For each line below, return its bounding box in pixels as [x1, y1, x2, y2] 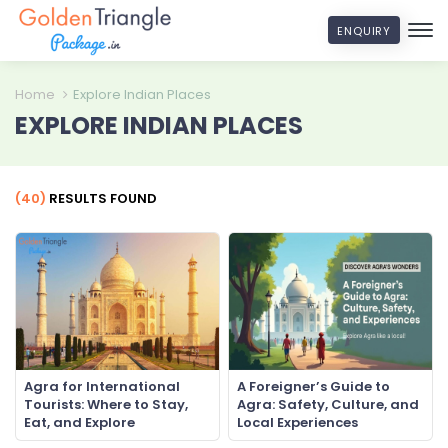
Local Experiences [237, 413, 358, 433]
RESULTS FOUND [46, 188, 157, 208]
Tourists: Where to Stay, [24, 395, 188, 415]
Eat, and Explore [24, 413, 135, 433]
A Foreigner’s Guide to [237, 377, 390, 397]
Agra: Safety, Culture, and [237, 395, 419, 415]
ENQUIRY [337, 23, 391, 40]
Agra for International [24, 377, 180, 397]
